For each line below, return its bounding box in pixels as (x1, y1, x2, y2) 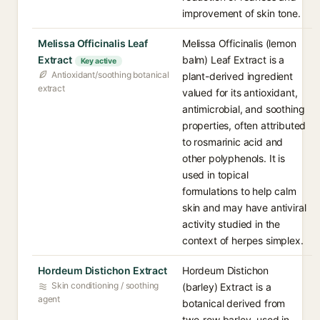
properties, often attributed (182, 119, 306, 131)
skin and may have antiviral (182, 201, 306, 214)
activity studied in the (182, 218, 281, 230)
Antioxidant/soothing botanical (51, 69, 169, 80)
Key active (80, 56, 116, 66)
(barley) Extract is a (182, 281, 271, 293)
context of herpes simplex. (182, 234, 304, 246)
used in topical (182, 169, 249, 181)
